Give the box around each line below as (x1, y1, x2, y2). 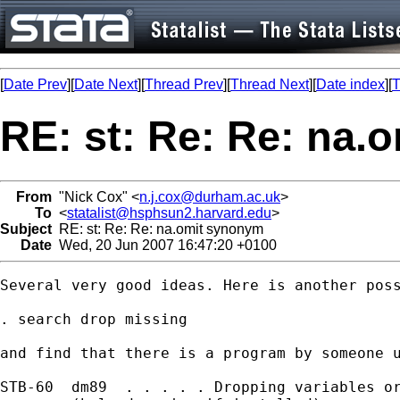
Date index (316, 77, 385, 92)
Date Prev (4, 77, 67, 92)
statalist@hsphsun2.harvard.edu (67, 204, 271, 221)
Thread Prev (145, 77, 223, 92)
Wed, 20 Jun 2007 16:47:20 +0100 (52, 237, 277, 253)
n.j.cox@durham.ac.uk (139, 188, 280, 204)
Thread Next (230, 77, 309, 92)
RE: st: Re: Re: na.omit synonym (52, 221, 263, 237)
